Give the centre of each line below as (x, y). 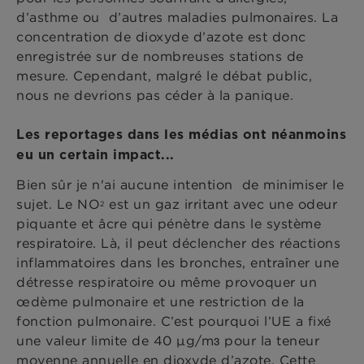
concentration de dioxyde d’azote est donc (161, 37)
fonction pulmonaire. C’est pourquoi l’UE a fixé (174, 321)
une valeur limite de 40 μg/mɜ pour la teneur (168, 341)
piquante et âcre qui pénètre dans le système (169, 224)
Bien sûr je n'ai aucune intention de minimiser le (180, 185)
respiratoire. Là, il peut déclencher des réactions (178, 243)
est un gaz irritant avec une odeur (221, 204)
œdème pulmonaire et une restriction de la (160, 302)
